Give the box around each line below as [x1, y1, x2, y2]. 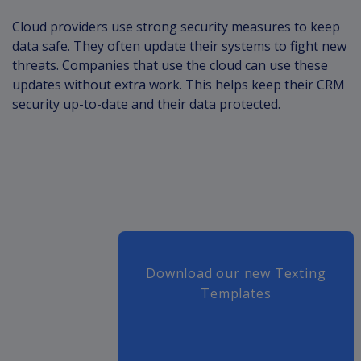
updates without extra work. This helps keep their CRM [12, 75, 345, 93]
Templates [201, 284, 272, 302]
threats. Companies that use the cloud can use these [12, 56, 328, 74]
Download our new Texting [146, 263, 326, 282]
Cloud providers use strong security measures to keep [12, 17, 340, 35]
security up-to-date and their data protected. [12, 94, 280, 113]
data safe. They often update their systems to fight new [12, 36, 346, 55]
